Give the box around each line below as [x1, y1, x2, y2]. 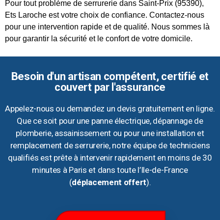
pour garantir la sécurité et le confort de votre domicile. [5, 34, 192, 43]
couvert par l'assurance [54, 81, 166, 94]
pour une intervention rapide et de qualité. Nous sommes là [5, 22, 210, 31]
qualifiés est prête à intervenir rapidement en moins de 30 [8, 153, 212, 163]
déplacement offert [72, 177, 146, 188]
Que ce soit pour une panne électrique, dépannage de [17, 116, 203, 126]
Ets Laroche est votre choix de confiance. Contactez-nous [5, 10, 204, 19]
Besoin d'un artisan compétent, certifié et [11, 70, 209, 83]
